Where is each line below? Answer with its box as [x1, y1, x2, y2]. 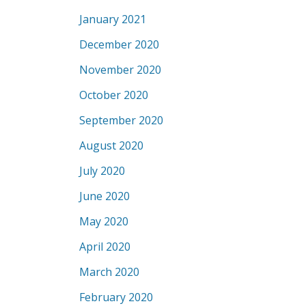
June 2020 [79, 189, 130, 204]
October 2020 [79, 87, 148, 102]
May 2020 [79, 214, 128, 229]
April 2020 [79, 239, 130, 254]
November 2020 [79, 62, 161, 77]
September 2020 [79, 113, 163, 128]
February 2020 [79, 290, 153, 305]
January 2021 [79, 12, 146, 27]
